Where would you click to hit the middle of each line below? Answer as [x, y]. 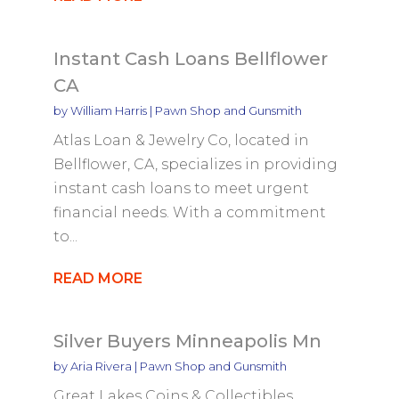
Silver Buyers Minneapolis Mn [187, 341]
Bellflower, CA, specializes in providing [195, 164]
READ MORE [98, 278]
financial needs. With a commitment [189, 212]
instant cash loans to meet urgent [181, 188]
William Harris [108, 110]
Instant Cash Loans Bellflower [190, 58]
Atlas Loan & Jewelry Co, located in [181, 140]
